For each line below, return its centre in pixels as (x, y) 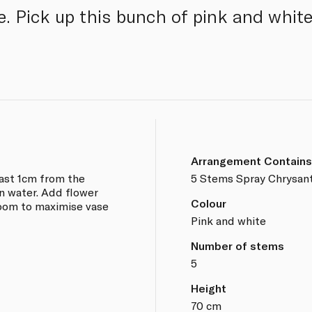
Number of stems (237, 245)
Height (208, 288)
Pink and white (228, 220)
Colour (208, 203)
